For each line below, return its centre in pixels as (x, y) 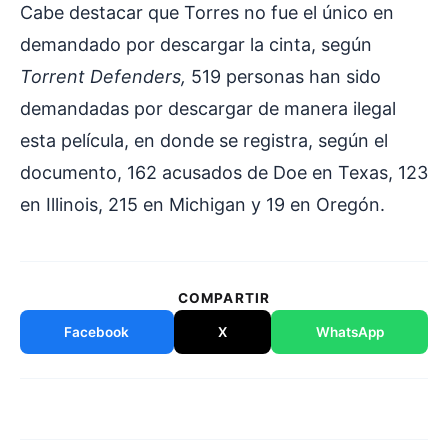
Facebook (97, 332)
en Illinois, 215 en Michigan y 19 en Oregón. (202, 205)
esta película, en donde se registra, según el (204, 141)
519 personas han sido (286, 77)
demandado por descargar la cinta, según (196, 45)
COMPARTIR (224, 298)
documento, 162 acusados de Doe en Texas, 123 (224, 173)
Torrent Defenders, (105, 77)
